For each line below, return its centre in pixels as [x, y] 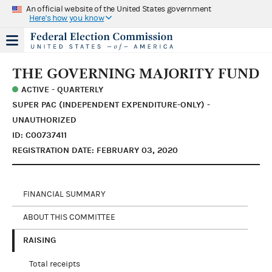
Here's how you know [67, 18]
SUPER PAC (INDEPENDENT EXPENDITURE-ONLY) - [111, 104]
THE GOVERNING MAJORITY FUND [136, 73]
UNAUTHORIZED [44, 120]
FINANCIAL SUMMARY [64, 194]
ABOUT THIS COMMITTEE [69, 217]
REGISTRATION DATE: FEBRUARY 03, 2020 [95, 150]
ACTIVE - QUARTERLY [62, 89]
